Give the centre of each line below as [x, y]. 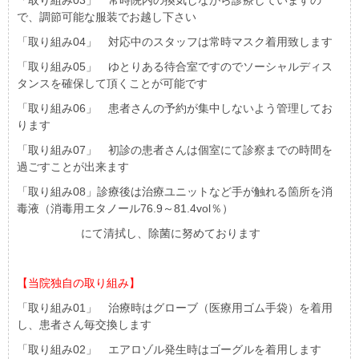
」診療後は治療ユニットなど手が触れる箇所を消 [209, 192]
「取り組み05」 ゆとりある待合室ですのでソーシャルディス [175, 67]
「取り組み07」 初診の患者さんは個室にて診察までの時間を [175, 150]
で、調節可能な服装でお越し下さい [107, 17]
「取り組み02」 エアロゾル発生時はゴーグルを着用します [169, 350]
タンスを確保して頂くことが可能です [112, 84]
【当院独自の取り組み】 [79, 283]
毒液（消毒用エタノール [79, 209]
